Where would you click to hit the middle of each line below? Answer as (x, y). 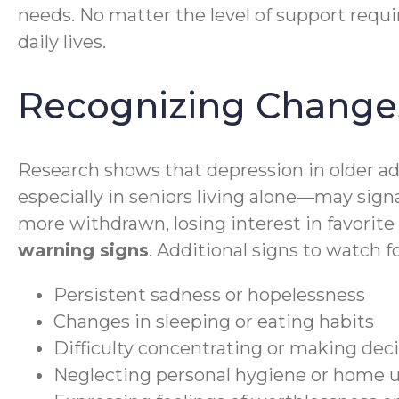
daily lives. (62, 42)
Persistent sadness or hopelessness (209, 295)
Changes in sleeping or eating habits (214, 322)
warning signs (83, 251)
